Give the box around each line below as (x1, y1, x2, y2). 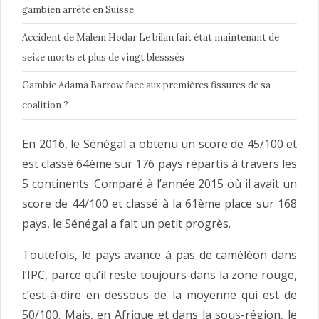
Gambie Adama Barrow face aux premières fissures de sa (22, 78, 271, 91)
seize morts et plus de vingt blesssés (22, 51, 184, 63)
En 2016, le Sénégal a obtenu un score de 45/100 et (22, 135, 297, 152)
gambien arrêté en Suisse (22, 3, 134, 16)
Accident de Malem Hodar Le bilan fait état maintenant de (22, 31, 279, 43)
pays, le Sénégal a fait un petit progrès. (22, 215, 231, 231)
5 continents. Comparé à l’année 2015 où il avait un (22, 175, 297, 192)
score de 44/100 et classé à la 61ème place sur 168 (22, 195, 297, 211)
